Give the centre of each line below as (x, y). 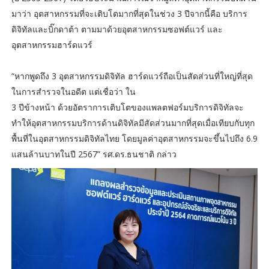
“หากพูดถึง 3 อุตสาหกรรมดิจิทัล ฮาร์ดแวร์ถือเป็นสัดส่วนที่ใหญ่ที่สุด (132, 76)
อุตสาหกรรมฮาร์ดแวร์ (52, 45)
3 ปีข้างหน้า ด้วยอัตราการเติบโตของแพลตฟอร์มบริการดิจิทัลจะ (127, 107)
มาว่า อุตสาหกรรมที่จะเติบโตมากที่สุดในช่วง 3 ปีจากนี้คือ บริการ (129, 14)
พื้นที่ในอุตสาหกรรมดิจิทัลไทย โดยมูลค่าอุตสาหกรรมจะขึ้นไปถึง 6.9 (134, 139)
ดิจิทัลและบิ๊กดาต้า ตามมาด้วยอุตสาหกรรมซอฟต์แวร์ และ (117, 29)
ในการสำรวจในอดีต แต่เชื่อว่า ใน (73, 92)
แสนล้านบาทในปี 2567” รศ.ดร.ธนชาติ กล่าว (94, 154)
